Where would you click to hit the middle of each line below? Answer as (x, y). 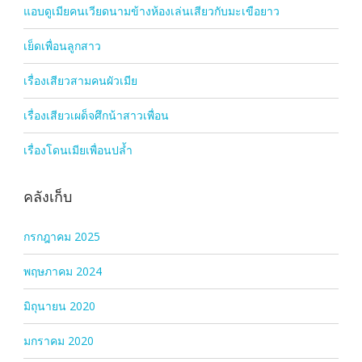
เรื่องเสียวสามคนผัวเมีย (80, 80)
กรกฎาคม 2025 (61, 236)
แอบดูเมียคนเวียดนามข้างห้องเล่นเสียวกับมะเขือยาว (151, 11)
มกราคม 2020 (58, 341)
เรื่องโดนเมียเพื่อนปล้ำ (78, 150)
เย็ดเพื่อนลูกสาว (62, 46)
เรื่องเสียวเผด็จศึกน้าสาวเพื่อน (96, 115)
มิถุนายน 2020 (59, 306)
